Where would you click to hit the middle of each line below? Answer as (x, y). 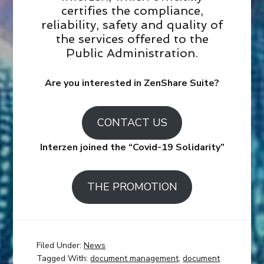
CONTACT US (132, 123)
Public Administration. (132, 53)
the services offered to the (132, 39)
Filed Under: (60, 246)
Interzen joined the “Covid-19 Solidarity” (132, 148)
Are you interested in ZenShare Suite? (132, 83)
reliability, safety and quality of (132, 25)
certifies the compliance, (132, 11)
